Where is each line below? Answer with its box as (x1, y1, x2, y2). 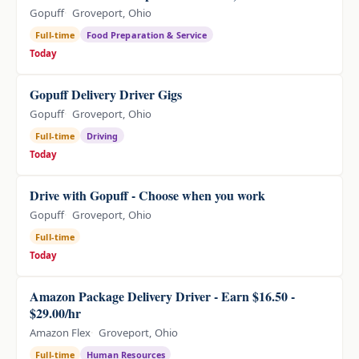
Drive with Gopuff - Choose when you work (30, 186, 265, 205)
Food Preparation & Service (86, 28, 208, 41)
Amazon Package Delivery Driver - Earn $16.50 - (30, 287, 295, 306)
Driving (86, 129, 119, 142)
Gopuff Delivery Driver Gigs (30, 85, 182, 104)
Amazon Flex (30, 325, 91, 340)
